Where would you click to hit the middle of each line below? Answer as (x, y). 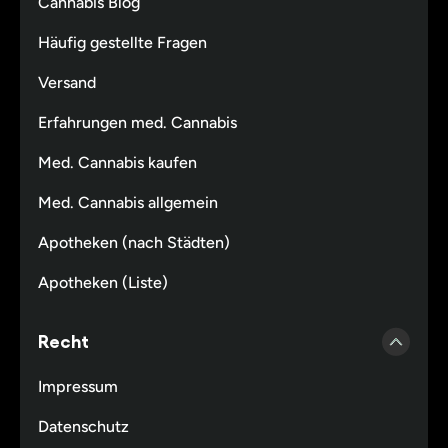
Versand (66, 82)
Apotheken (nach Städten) (133, 242)
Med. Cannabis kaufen (117, 162)
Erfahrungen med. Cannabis (137, 122)
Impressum (77, 387)
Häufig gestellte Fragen (122, 42)
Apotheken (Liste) (102, 282)
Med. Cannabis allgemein (127, 202)
